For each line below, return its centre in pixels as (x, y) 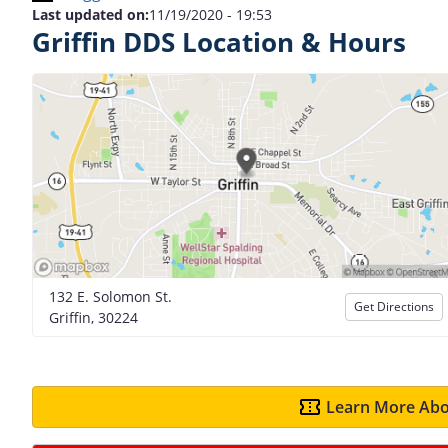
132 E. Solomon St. (110, 296)
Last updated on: (90, 14)
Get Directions (394, 306)
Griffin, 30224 (93, 317)
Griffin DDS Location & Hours (219, 42)
